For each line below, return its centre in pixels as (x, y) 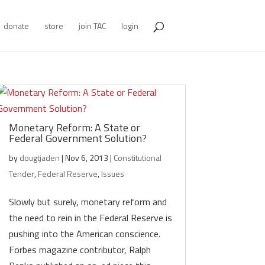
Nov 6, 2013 (87, 158)
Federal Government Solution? (78, 138)
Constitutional (138, 158)
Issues (113, 174)
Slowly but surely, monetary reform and (88, 202)
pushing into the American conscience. (85, 234)
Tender (22, 174)
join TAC (92, 26)
